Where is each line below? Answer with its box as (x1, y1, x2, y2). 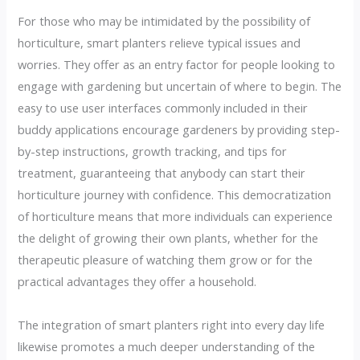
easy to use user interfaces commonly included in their (18, 99, 309, 116)
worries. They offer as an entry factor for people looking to (18, 55, 336, 72)
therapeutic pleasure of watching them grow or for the (18, 251, 313, 268)
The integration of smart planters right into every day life (18, 316, 325, 333)
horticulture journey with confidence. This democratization (18, 186, 332, 202)
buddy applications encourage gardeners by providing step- (18, 121, 341, 137)
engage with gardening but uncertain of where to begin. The (18, 77, 342, 94)
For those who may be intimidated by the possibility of (18, 12, 311, 29)
